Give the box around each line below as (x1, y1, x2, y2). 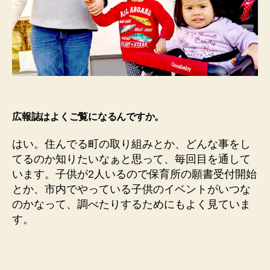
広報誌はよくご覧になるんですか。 (12, 110, 165, 122)
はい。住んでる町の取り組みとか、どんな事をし (12, 137, 251, 150)
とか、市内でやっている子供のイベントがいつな (12, 183, 251, 195)
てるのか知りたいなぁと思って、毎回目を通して (12, 152, 251, 165)
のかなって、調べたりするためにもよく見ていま (12, 198, 251, 210)
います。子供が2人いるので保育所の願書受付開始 (12, 168, 257, 180)
